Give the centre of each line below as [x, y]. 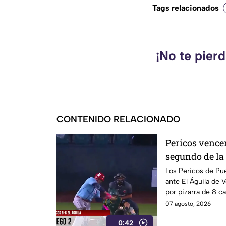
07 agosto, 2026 [188, 204]
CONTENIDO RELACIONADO [118, 119]
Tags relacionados [186, 8]
